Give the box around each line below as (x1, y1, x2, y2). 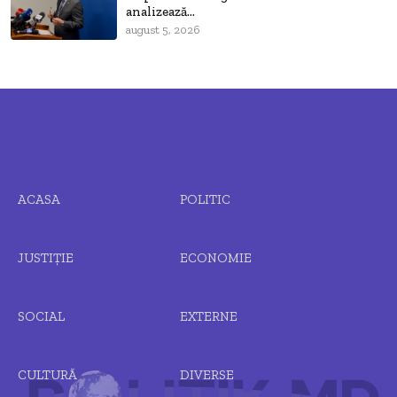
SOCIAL (18, 307, 65, 324)
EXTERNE (179, 307, 237, 324)
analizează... (126, 4, 195, 20)
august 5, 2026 (126, 23, 200, 37)
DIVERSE (179, 366, 234, 383)
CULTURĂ (18, 366, 77, 383)
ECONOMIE (179, 249, 252, 266)
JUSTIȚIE (18, 249, 74, 266)
